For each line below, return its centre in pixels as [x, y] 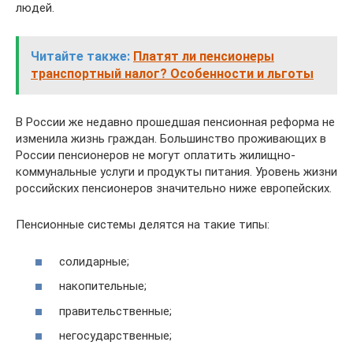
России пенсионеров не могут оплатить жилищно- [156, 155]
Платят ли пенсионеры [204, 56]
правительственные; [115, 311]
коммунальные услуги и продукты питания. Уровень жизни [176, 172]
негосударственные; [115, 336]
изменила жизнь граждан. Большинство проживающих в [171, 139]
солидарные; [94, 261]
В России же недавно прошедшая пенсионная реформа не [175, 122]
